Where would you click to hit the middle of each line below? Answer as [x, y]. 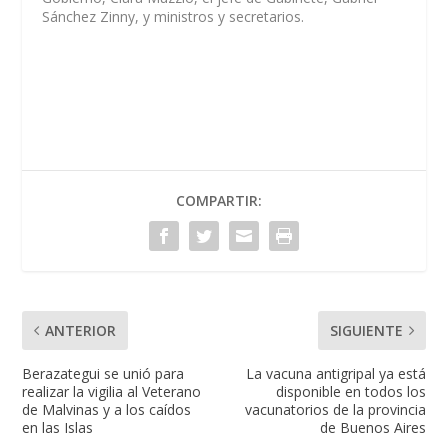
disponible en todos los [350, 392]
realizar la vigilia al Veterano [112, 392]
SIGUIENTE [366, 331]
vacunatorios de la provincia [335, 410]
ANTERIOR [81, 331]
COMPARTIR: [219, 201]
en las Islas [58, 428]
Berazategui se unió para [103, 374]
